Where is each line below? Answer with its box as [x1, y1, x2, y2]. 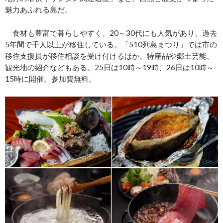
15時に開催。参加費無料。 [5, 74, 96, 84]
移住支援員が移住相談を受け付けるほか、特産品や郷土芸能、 [5, 51, 214, 61]
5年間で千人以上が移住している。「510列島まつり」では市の [5, 40, 217, 49]
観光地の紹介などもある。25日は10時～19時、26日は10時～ [5, 63, 214, 72]
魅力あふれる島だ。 [5, 5, 72, 14]
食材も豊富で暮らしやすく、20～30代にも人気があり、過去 [5, 28, 217, 38]
